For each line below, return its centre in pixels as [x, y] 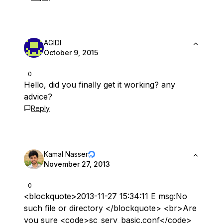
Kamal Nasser [66, 154]
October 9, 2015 [71, 53]
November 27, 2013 [77, 164]
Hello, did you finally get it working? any [100, 85]
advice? [38, 97]
